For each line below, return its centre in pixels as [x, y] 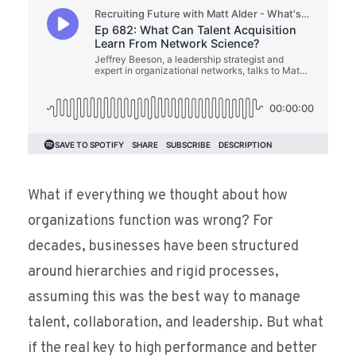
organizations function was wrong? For [151, 222]
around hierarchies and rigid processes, [153, 273]
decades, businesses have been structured [163, 247]
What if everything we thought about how [158, 196]
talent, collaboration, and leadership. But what [176, 323]
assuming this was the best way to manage [164, 298]
